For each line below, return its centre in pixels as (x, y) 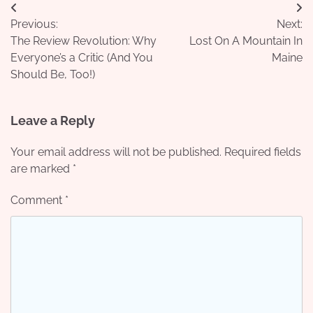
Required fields (263, 152)
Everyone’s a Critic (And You (82, 57)
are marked (42, 168)
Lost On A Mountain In (246, 41)
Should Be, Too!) (53, 74)
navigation (52, 36)
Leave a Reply (53, 120)
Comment (38, 200)
